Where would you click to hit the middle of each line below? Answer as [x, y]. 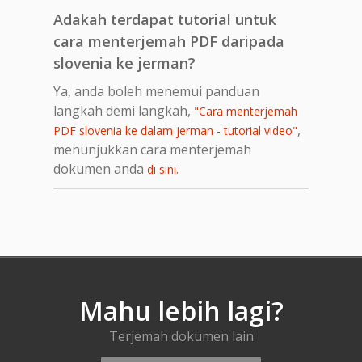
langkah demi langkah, [124, 110]
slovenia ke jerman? [124, 63]
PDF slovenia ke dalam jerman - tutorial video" [175, 130]
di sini [162, 169]
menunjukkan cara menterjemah [152, 149]
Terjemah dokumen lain [181, 336]
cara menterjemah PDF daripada [169, 41]
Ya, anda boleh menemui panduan [156, 91]
